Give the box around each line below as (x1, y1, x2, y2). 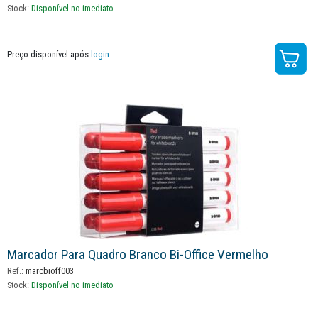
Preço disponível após (7, 48, 91, 60)
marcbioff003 (23, 265, 74, 277)
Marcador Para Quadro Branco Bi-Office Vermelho (7, 246, 268, 263)
